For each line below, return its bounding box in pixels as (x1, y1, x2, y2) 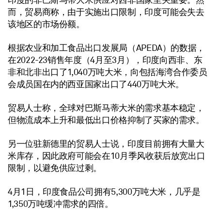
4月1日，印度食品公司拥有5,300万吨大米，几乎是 (8, 186, 201, 197)
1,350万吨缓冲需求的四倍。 (8, 199, 113, 209)
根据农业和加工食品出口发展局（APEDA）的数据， (8, 43, 205, 53)
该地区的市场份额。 (8, 19, 85, 30)
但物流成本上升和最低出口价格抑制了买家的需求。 (8, 115, 204, 125)
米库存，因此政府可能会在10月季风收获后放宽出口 (8, 151, 205, 161)
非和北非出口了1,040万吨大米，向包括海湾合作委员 (8, 67, 207, 77)
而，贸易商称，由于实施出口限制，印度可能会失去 (8, 7, 204, 17)
